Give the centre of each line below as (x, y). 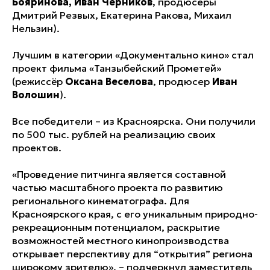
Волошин (36, 95)
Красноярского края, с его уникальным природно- (135, 214)
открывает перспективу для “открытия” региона (132, 254)
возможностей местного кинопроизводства (121, 241)
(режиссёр (39, 82)
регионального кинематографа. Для (101, 201)
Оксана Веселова (109, 82)
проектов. (37, 148)
